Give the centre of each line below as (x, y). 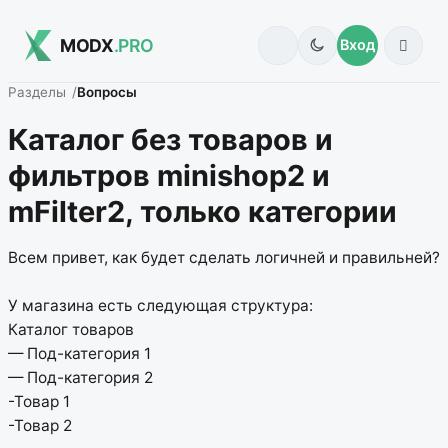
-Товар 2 (40, 426)
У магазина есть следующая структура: (160, 306)
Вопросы (107, 92)
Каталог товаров (71, 330)
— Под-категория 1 (79, 354)
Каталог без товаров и (170, 139)
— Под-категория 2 (80, 378)
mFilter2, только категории (202, 211)
